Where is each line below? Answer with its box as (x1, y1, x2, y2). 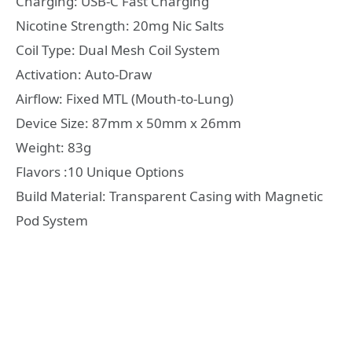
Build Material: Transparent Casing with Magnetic (16, 187, 323, 206)
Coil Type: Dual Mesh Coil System (16, 41, 220, 60)
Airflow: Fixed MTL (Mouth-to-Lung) (16, 90, 233, 108)
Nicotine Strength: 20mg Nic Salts (16, 16, 224, 35)
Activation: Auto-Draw (16, 65, 152, 84)
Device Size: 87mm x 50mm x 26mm (16, 114, 241, 133)
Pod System (16, 211, 88, 230)
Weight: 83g (16, 138, 91, 157)
